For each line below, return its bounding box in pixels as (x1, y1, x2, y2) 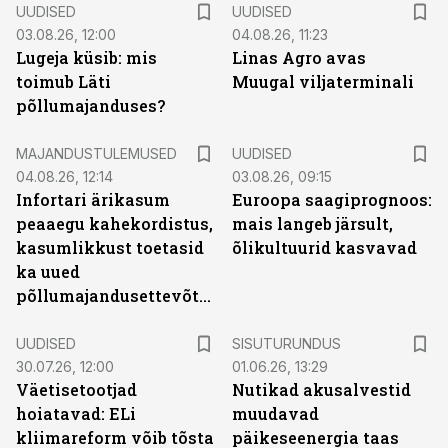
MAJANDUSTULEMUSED (16, 145, 177, 162)
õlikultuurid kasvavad (232, 237, 417, 258)
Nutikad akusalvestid (232, 379, 411, 400)
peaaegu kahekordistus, (16, 213, 213, 234)
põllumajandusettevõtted (199, 285, 211, 306)
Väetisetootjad (16, 379, 137, 400)
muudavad (232, 403, 319, 424)
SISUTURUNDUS (232, 335, 341, 352)
